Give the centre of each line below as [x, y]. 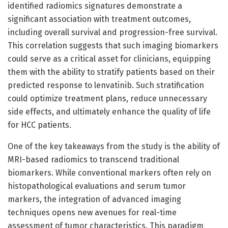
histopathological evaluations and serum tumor [97, 186]
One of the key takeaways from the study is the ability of [114, 146]
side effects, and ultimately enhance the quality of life [109, 111]
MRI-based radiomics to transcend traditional [93, 159]
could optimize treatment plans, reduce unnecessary [107, 98]
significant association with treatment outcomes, [99, 19]
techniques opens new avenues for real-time [92, 212]
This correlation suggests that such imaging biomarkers [113, 45]
